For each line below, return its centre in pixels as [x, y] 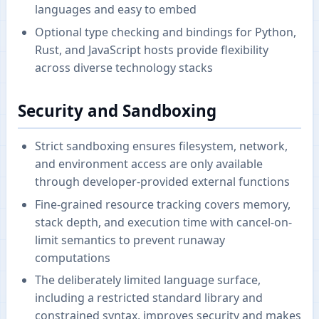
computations [73, 257]
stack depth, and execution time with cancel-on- [163, 222]
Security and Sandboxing [117, 110]
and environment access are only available [149, 164]
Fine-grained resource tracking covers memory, [163, 204]
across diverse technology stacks [124, 67]
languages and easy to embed [116, 10]
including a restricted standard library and [149, 298]
